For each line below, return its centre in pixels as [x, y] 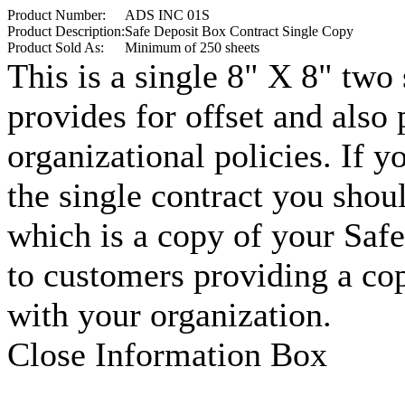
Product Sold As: [56, 47]
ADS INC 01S [167, 15]
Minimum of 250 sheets [192, 47]
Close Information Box [167, 354]
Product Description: [66, 31]
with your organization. [170, 315]
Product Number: [57, 15]
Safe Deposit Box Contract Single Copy [239, 31]
